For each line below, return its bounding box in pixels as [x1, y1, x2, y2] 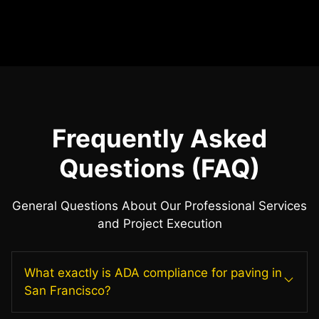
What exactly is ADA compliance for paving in [24, 265, 282, 280]
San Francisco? [24, 283, 111, 298]
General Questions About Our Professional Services [12, 199, 307, 214]
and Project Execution [97, 216, 222, 231]
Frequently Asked [52, 123, 267, 154]
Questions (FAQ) [59, 153, 260, 184]
